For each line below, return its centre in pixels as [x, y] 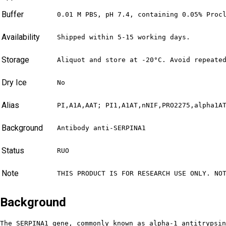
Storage [15, 60]
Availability [21, 37]
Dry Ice [14, 83]
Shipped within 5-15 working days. [124, 37]
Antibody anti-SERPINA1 [101, 128]
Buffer [13, 15]
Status [13, 151]
